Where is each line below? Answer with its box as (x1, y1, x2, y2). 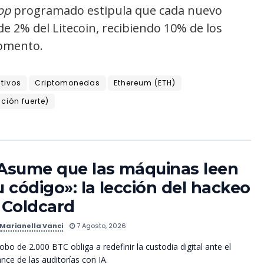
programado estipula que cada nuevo (11, 2, 222, 18)
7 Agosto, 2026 (75, 220, 126, 230)
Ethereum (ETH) (114, 77, 176, 88)
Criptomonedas (35, 77, 100, 88)
